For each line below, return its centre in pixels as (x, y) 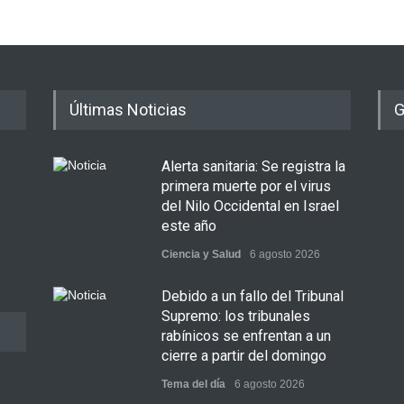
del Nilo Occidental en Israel (250, 206)
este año (189, 226)
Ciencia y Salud (201, 254)
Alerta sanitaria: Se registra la (253, 166)
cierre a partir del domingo (244, 356)
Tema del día (193, 384)
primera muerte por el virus (246, 186)
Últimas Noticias (128, 110)
